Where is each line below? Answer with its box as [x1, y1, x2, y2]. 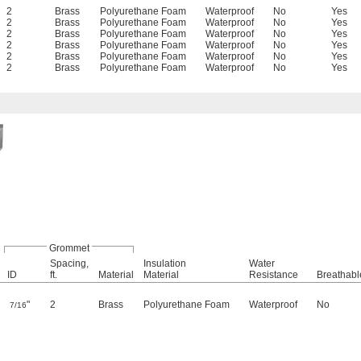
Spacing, [50, 258, 89, 269]
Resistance [249, 269, 298, 280]
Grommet [48, 243, 89, 254]
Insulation [143, 258, 186, 269]
